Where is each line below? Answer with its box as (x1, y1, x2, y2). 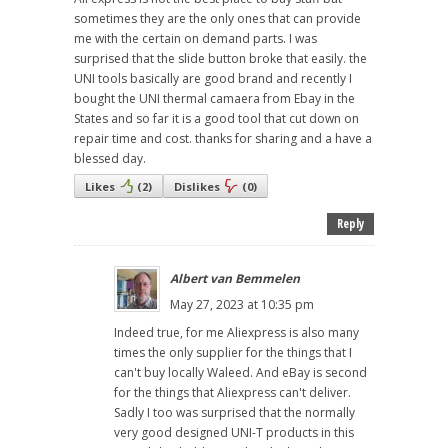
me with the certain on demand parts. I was (74, 30, 317, 48)
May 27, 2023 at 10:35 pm (170, 296, 314, 314)
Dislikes (174, 179, 220, 195)
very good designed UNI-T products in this (114, 424, 354, 442)
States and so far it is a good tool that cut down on (74, 110, 359, 128)
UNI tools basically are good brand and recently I (74, 70, 352, 88)
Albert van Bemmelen (170, 270, 300, 288)
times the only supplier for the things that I (114, 344, 352, 362)
